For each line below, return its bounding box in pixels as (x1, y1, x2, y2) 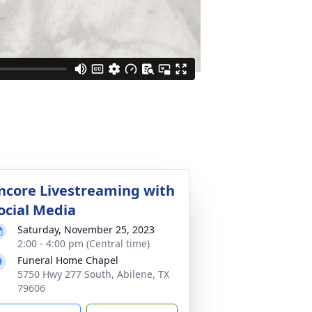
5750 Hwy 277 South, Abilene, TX (17, 267, 169, 281)
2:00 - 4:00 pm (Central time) (17, 237, 150, 250)
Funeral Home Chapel (17, 253, 118, 267)
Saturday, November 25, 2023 (17, 223, 155, 236)
